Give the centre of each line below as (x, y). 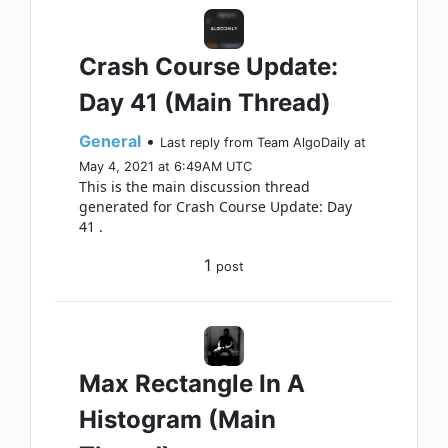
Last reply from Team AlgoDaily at (263, 142)
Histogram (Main (177, 419)
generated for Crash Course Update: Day (215, 206)
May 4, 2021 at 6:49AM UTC (165, 166)
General (110, 141)
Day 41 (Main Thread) (205, 102)
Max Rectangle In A (192, 383)
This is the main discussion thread (194, 186)
